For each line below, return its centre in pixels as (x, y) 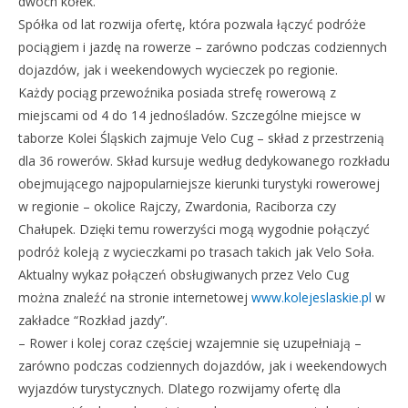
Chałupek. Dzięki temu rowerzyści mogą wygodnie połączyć (194, 229)
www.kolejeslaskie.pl (311, 297)
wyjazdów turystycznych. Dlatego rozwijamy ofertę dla (179, 388)
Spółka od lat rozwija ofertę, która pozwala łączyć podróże (192, 24)
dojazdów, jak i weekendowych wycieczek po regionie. (178, 70)
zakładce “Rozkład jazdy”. (93, 320)
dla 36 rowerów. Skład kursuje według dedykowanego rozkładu (204, 161)
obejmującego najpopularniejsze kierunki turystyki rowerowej (199, 184)
